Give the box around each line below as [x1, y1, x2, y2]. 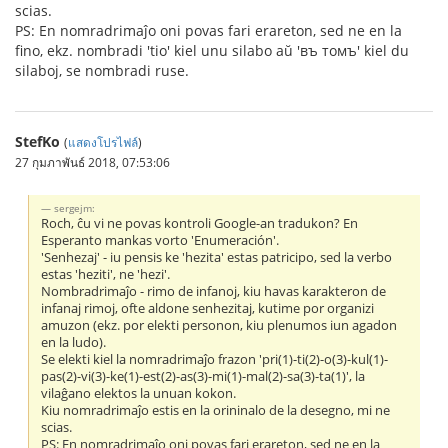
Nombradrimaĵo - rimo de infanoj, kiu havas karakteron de [41, 283, 387, 301]
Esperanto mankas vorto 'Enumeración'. [41, 232, 280, 250]
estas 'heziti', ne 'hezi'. [41, 266, 171, 284]
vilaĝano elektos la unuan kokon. [41, 385, 237, 403]
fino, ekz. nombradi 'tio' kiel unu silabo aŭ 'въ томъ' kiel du [15, 41, 409, 61]
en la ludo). [41, 334, 107, 352]
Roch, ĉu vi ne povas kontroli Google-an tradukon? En [41, 215, 359, 233]
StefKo [15, 132, 60, 152]
